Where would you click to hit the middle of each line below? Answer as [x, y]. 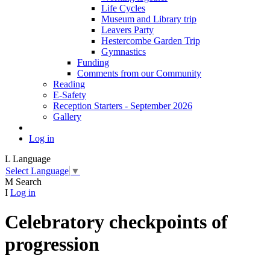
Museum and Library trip [149, 19]
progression [52, 244]
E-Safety [70, 95]
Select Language [37, 171]
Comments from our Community [139, 74]
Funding [93, 63]
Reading [69, 84]
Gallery [67, 117]
